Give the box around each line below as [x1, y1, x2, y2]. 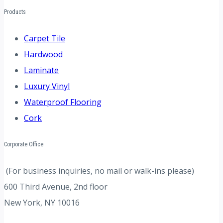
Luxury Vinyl [24, 80, 70, 92]
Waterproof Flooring [24, 96, 102, 108]
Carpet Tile [24, 32, 65, 44]
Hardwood [24, 48, 63, 60]
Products [4, 8, 26, 15]
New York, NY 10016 [4, 197, 80, 208]
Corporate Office [4, 140, 43, 148]
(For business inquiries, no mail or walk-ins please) [4, 165, 194, 176]
